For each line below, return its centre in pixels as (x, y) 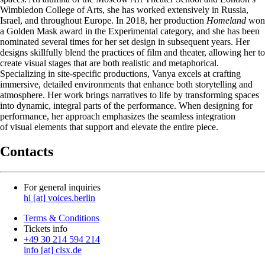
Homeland (226, 20)
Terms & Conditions (62, 218)
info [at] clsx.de (53, 250)
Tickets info (46, 229)
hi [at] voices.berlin (59, 198)
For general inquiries (62, 188)
